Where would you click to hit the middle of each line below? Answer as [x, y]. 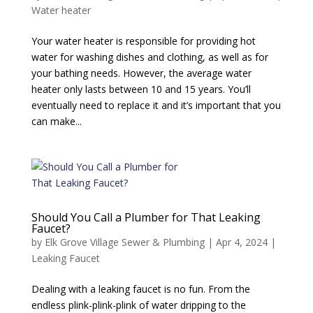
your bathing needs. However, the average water [141, 73]
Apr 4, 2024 [241, 242]
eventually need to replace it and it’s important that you [156, 105]
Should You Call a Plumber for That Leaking [146, 217]
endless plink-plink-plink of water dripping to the [138, 305]
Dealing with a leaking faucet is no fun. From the [140, 289]
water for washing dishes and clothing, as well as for [150, 57]
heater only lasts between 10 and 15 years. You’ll [141, 89]
